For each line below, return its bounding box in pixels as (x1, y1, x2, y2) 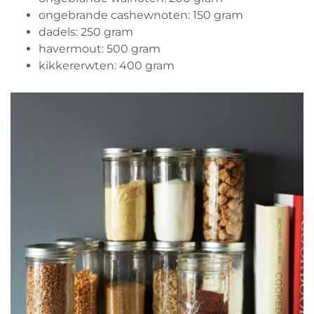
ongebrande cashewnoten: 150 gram (39, 8, 243, 22)
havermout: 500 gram (39, 42, 161, 56)
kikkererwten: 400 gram (39, 59, 175, 73)
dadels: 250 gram (39, 25, 133, 39)
